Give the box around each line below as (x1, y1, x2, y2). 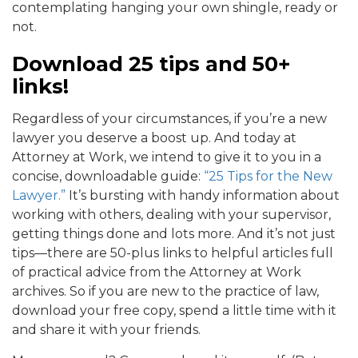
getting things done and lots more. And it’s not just (12, 226, 336, 242)
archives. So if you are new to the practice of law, (12, 284, 319, 300)
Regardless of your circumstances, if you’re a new (12, 111, 327, 127)
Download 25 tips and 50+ (12, 51, 291, 78)
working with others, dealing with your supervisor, (12, 207, 331, 223)
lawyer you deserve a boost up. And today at (12, 130, 296, 146)
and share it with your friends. (12, 322, 201, 338)
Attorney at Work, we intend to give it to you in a (12, 149, 321, 165)
